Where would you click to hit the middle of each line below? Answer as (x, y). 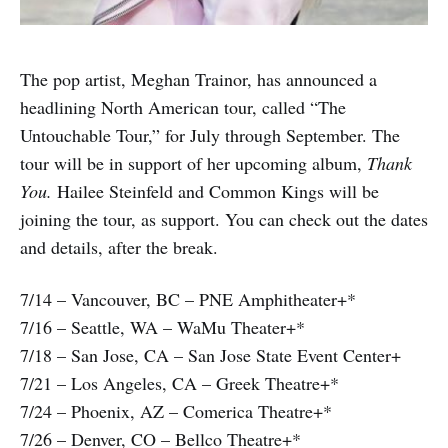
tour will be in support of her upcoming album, (193, 163)
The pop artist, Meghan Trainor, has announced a (198, 79)
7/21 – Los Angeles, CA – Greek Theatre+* (179, 383)
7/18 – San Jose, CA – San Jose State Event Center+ (210, 355)
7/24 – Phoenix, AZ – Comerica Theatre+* (176, 411)
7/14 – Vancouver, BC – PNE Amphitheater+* (188, 299)
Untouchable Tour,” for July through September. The (210, 135)
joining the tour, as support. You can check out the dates (224, 219)
